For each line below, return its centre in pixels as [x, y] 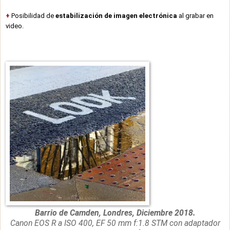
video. [15, 26]
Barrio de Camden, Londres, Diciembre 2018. [115, 213]
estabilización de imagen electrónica [116, 15]
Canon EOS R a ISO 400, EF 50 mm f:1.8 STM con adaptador [115, 223]
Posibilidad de [33, 15]
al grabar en [195, 15]
